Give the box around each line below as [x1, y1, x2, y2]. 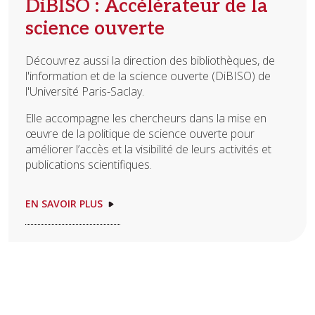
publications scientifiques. [25, 157, 152, 173]
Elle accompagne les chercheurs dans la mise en [25, 110, 266, 127]
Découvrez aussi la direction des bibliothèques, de [25, 53, 275, 69]
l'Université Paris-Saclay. [25, 84, 144, 100]
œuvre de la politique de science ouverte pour [25, 126, 255, 142]
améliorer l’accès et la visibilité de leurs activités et [25, 141, 271, 157]
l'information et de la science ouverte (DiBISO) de [25, 68, 271, 84]
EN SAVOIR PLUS [25, 197, 103, 211]
